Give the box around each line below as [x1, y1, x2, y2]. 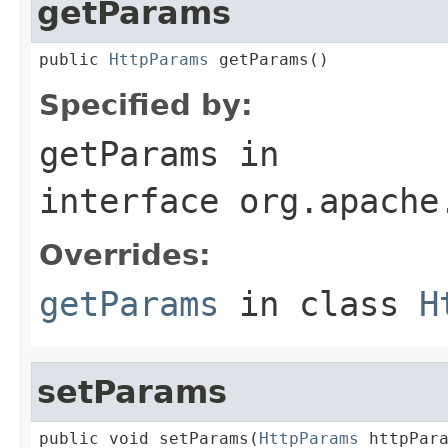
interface [39, 180, 239, 221]
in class [219, 283, 419, 324]
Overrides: [39, 237, 211, 272]
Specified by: [39, 87, 253, 122]
